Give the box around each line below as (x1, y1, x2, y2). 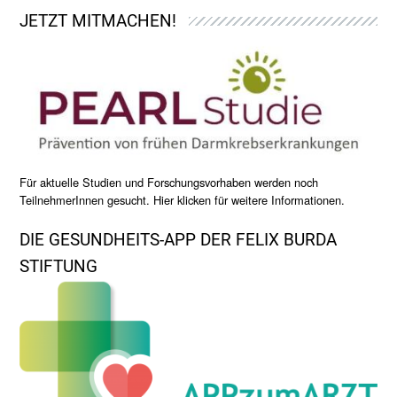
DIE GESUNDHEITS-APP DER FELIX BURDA (19, 229, 338, 250)
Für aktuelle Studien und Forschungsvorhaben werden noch (19, 173, 319, 191)
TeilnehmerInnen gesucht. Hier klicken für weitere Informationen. (19, 191, 346, 208)
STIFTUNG (19, 255, 98, 276)
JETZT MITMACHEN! (19, 11, 177, 32)
